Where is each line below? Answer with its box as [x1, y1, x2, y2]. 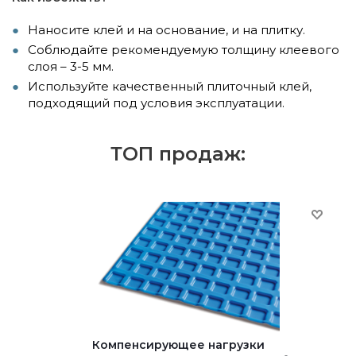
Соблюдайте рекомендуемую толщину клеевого [28, 41, 339, 57]
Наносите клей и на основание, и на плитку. [28, 21, 305, 37]
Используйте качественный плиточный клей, [28, 78, 311, 94]
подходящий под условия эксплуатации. [28, 95, 284, 110]
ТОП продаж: [110, 141, 246, 165]
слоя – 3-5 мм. [28, 58, 114, 74]
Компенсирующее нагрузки [92, 337, 265, 352]
